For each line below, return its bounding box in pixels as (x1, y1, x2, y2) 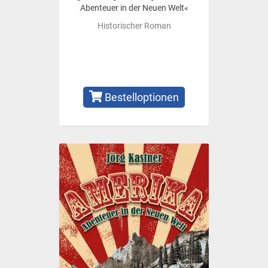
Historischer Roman (97, 20, 171, 31)
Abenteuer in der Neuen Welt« (80, 2, 188, 13)
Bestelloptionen (102, 90, 179, 103)
